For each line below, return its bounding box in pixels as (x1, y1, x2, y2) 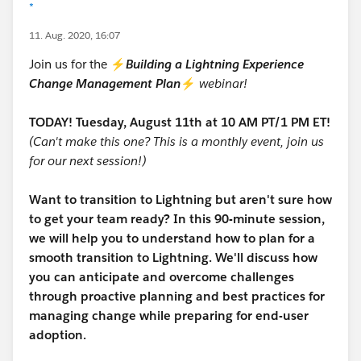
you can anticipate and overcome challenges (29, 269, 294, 284)
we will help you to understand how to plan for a (29, 230, 315, 246)
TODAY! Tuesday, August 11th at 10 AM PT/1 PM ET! (29, 114, 330, 130)
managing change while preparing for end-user (29, 308, 309, 323)
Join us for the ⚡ (29, 56, 126, 72)
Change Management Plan (29, 76, 180, 91)
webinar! (199, 76, 247, 91)
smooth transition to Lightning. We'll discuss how (29, 250, 317, 265)
